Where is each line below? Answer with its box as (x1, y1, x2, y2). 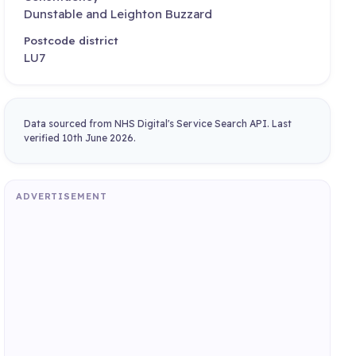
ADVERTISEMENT (15, 190, 107, 202)
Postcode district (24, 33, 119, 47)
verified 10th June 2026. (24, 131, 137, 144)
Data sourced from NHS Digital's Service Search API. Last (24, 117, 292, 130)
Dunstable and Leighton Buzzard (24, 6, 213, 22)
